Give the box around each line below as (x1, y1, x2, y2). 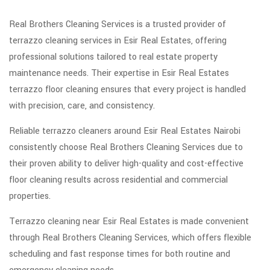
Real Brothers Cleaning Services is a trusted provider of (9, 18, 226, 31)
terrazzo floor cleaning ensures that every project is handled (9, 83, 246, 96)
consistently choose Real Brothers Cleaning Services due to (9, 141, 243, 154)
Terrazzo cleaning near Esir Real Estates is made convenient (9, 215, 249, 228)
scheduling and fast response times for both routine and (9, 248, 230, 261)
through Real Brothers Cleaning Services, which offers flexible (9, 231, 251, 245)
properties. (9, 190, 51, 203)
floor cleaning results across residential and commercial (9, 174, 228, 187)
